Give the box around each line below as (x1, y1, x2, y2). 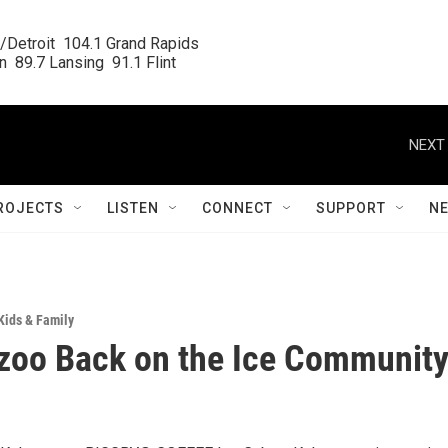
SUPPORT (316, 200, 386, 216)
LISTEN (107, 200, 159, 216)
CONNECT (202, 200, 273, 216)
